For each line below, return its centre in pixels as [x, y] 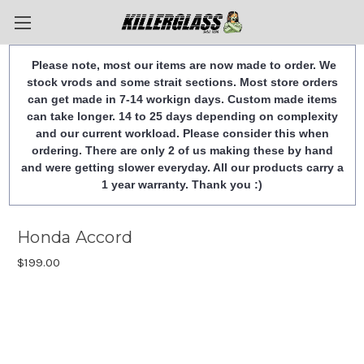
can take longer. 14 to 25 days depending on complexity [182, 116]
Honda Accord [75, 238]
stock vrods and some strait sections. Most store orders [182, 82]
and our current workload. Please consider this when [182, 133]
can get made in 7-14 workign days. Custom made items [182, 99]
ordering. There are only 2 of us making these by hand [182, 150]
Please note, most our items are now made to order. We [182, 65]
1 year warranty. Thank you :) [182, 184]
